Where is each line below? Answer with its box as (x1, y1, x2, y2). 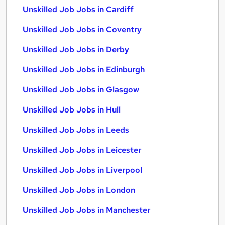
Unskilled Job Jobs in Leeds (23, 125, 129, 135)
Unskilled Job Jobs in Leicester (23, 145, 141, 155)
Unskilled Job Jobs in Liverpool (23, 165, 142, 175)
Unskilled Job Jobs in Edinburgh (23, 64, 145, 75)
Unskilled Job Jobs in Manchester (23, 205, 150, 215)
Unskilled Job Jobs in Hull (23, 104, 121, 115)
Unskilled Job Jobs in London (23, 185, 135, 195)
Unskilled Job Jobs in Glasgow (23, 84, 139, 95)
